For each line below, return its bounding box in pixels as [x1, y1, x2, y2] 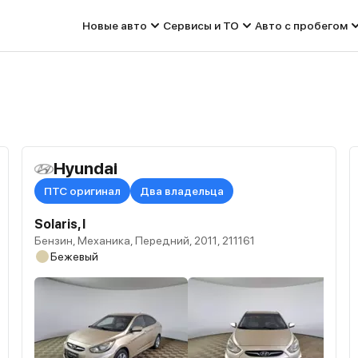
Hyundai [53, 158, 117, 178]
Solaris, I [34, 217, 86, 232]
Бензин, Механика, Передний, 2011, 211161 [34, 234, 255, 247]
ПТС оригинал [43, 185, 121, 197]
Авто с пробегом [255, 19, 348, 32]
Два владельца [139, 185, 224, 197]
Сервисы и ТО [163, 19, 239, 32]
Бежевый [50, 250, 98, 263]
